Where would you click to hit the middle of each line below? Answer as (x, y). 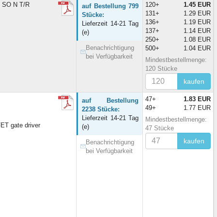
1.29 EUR (197, 13)
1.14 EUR (197, 31)
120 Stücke (161, 68)
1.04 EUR (197, 48)
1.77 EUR (197, 108)
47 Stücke (160, 128)
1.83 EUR (197, 99)
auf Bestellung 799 (110, 6)
